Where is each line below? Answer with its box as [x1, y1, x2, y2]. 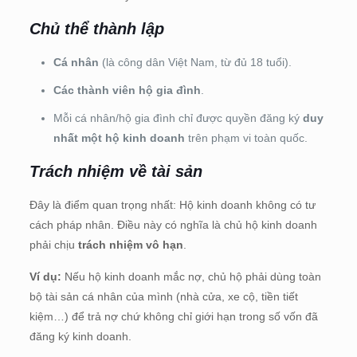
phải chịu [29, 237, 78, 251]
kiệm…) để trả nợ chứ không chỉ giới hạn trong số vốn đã [29, 309, 318, 323]
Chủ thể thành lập [29, 19, 164, 37]
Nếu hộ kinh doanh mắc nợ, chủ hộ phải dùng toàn [61, 269, 321, 283]
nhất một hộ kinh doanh [53, 131, 185, 144]
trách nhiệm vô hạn [77, 237, 183, 251]
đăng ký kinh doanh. [29, 329, 131, 343]
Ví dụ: [29, 269, 61, 283]
